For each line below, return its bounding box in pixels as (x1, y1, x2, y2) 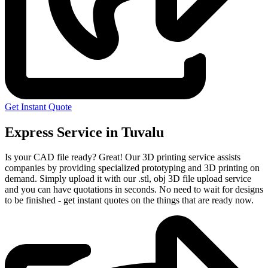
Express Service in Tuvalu (5, 124, 164, 140)
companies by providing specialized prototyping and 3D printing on (5, 163, 260, 173)
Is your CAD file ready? (5, 152, 99, 163)
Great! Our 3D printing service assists (99, 152, 240, 163)
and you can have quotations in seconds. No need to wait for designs (5, 184, 263, 195)
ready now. (212, 195, 254, 206)
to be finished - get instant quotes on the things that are (5, 195, 212, 206)
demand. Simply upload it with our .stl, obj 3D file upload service (5, 173, 251, 184)
